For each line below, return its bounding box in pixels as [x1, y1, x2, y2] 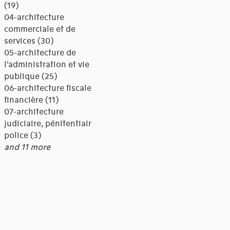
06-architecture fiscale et [4, 83, 101, 94]
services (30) [4, 36, 53, 47]
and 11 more [4, 142, 50, 153]
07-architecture [4, 107, 64, 118]
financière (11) [4, 95, 59, 106]
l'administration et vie [4, 60, 89, 70]
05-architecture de [4, 48, 76, 59]
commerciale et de [4, 24, 75, 35]
